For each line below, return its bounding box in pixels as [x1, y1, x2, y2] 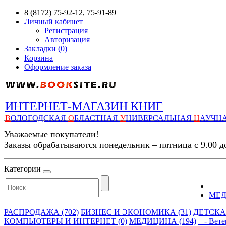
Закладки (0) [24, 44, 67, 53]
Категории [4, 164, 41, 173]
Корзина [24, 53, 53, 62]
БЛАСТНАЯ [74, 114, 120, 122]
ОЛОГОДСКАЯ [11, 114, 68, 122]
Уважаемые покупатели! [4, 129, 99, 139]
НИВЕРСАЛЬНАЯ [126, 114, 194, 122]
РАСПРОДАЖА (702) [4, 208, 79, 216]
